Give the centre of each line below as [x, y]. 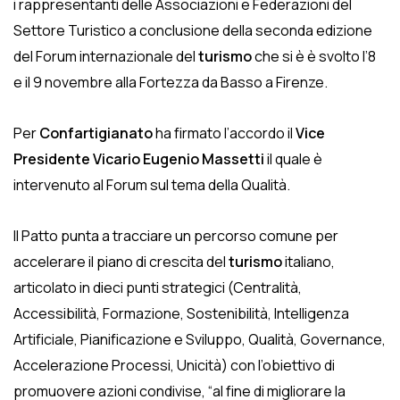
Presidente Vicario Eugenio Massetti [139, 159]
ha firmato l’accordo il [224, 133]
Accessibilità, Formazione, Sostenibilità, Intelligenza [181, 313]
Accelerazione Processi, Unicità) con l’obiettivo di [174, 365]
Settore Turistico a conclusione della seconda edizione [193, 30]
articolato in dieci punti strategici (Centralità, [158, 287]
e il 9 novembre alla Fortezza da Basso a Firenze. [171, 82]
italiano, [308, 262]
